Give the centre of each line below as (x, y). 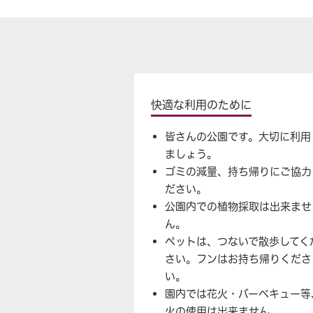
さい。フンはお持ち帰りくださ (238, 259)
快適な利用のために (201, 105)
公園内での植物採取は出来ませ (238, 207)
